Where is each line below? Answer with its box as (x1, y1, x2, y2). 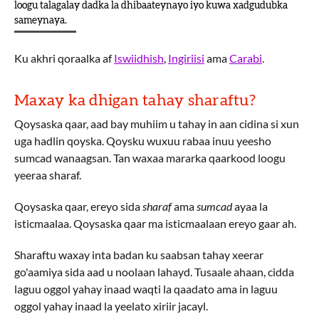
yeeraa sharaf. (14, 168, 81, 182)
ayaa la (232, 199, 268, 213)
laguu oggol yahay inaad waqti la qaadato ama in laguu (14, 282, 278, 296)
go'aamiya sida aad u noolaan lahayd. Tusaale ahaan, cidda (14, 265, 294, 278)
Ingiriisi (168, 51, 204, 65)
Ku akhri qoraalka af (14, 51, 114, 65)
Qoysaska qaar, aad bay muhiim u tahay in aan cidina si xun (14, 117, 299, 130)
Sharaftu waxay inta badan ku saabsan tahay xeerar (14, 248, 263, 261)
